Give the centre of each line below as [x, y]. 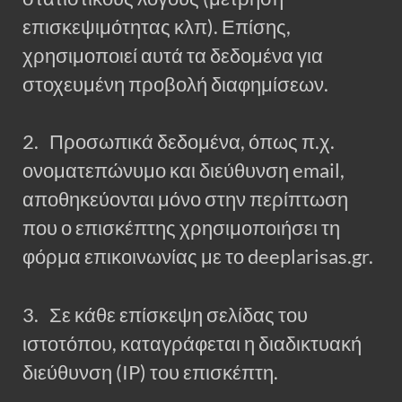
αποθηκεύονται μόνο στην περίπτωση [185, 200]
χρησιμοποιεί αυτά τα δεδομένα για [173, 55]
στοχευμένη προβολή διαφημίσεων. [175, 84]
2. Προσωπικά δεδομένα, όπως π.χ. [179, 142]
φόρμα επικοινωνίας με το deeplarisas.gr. [198, 257]
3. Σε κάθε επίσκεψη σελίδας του [165, 315]
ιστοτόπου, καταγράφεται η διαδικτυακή [192, 343]
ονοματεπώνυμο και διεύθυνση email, [184, 171]
